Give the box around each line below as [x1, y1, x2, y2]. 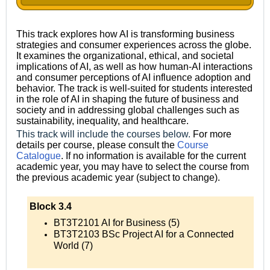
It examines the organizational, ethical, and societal [16, 50, 234, 61]
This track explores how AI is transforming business [16, 28, 234, 39]
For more [193, 128, 231, 139]
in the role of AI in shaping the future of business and [16, 93, 239, 104]
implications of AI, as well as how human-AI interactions [16, 61, 253, 72]
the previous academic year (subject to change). [16, 172, 220, 183]
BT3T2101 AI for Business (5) [54, 217, 180, 228]
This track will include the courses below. [16, 128, 193, 139]
